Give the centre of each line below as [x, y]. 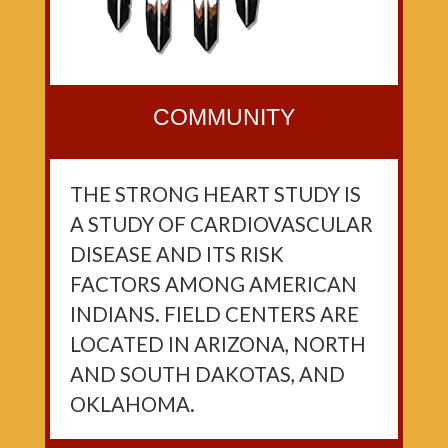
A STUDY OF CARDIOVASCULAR [221, 223]
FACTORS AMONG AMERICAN [213, 283]
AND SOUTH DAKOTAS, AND [207, 373]
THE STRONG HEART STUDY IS [215, 193]
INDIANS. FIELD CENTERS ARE [214, 313]
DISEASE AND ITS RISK [177, 253]
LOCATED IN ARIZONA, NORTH [218, 343]
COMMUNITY [224, 116]
